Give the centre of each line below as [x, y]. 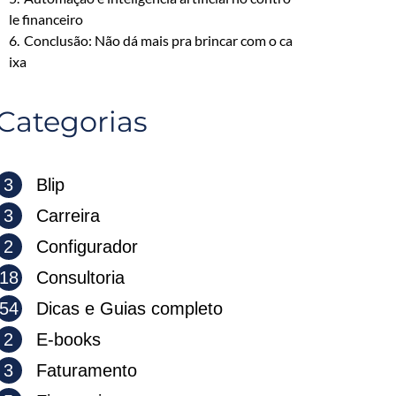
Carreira [65, 216]
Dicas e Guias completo [126, 308]
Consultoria [77, 278]
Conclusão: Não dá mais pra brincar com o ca [158, 40]
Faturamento [84, 370]
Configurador [84, 247]
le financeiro [46, 19]
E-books [65, 339]
